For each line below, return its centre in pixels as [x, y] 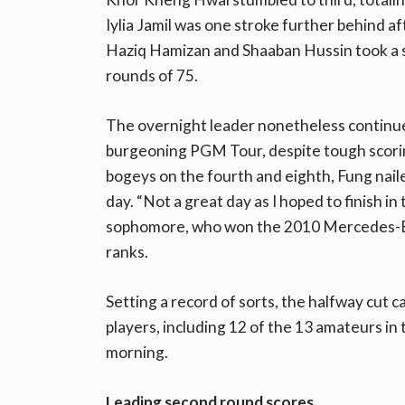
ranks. [127, 252]
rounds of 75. [152, 76]
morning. [137, 353]
